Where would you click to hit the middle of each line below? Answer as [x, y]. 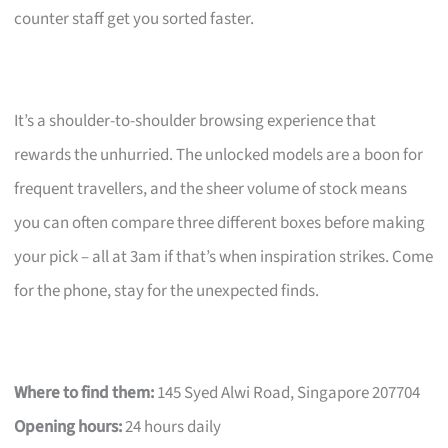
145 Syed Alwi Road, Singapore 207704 [287, 392]
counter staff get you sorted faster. [134, 18]
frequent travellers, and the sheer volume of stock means [211, 188]
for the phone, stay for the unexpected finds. [167, 290]
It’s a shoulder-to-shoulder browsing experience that [195, 120]
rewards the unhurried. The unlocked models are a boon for [219, 154]
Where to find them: [84, 392]
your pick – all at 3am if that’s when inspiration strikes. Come [224, 256]
